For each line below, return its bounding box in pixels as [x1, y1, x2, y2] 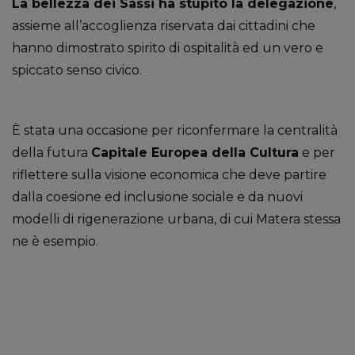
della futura [12, 145, 91, 161]
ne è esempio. [12, 234, 98, 250]
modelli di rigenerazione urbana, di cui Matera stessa [12, 212, 341, 227]
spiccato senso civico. [12, 63, 142, 78]
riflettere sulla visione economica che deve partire [12, 167, 326, 183]
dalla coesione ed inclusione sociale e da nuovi [12, 189, 303, 205]
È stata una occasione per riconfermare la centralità [12, 123, 338, 139]
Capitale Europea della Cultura [91, 145, 299, 161]
